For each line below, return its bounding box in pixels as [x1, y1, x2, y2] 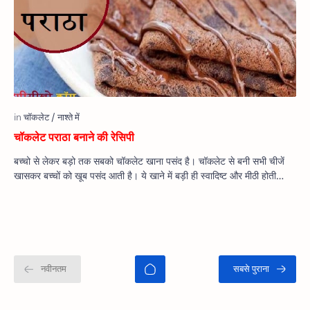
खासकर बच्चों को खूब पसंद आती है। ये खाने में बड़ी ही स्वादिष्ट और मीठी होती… [14, 169, 284, 183]
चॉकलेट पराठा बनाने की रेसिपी [14, 129, 134, 145]
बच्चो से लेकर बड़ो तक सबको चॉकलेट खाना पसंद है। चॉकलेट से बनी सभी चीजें [14, 154, 284, 168]
